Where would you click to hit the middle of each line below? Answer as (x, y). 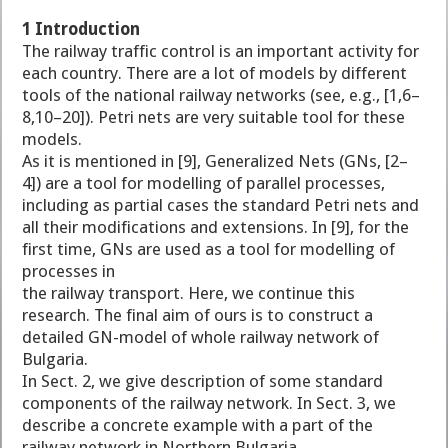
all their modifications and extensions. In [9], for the (216, 226)
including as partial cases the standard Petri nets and (221, 204)
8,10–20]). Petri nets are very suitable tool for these (214, 116)
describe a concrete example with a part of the (198, 424)
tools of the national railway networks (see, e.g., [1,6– (221, 94)
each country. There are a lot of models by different (215, 72)
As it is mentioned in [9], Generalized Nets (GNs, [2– (215, 160)
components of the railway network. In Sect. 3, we (209, 402)
